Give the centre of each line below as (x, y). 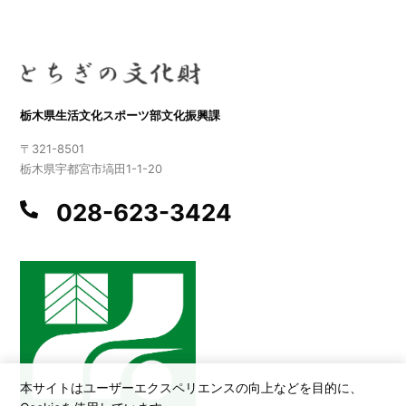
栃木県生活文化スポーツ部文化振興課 (121, 116)
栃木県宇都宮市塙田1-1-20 (92, 169)
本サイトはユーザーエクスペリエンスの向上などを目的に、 (192, 388)
